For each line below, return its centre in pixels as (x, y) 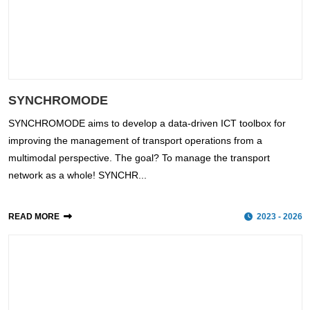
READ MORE (34, 217)
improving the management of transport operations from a (135, 141)
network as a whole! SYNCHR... (77, 175)
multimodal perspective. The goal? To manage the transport (139, 158)
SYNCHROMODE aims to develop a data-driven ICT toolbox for (147, 124)
